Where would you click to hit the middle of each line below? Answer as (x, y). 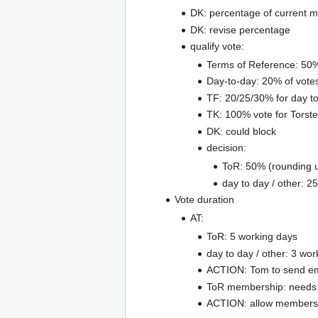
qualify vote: (218, 46)
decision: (226, 148)
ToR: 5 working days (252, 237)
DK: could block (241, 131)
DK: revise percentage (241, 29)
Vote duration (204, 200)
